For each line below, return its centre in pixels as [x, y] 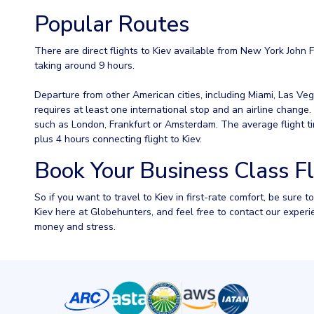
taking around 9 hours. [84, 66]
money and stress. [75, 227]
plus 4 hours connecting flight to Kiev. [118, 139]
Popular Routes [112, 25]
